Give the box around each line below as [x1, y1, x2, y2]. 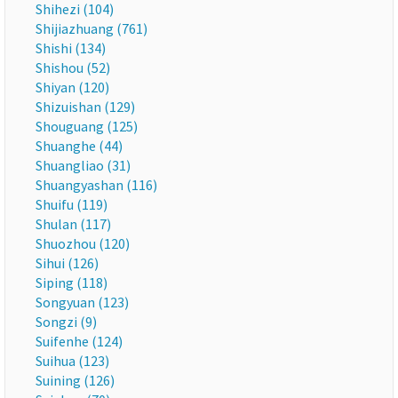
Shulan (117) [36, 215, 111, 233]
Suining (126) [36, 371, 115, 389]
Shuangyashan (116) [36, 176, 157, 194]
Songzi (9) [36, 313, 97, 330]
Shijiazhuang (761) [36, 20, 147, 37]
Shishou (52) [36, 59, 110, 76]
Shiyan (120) [36, 78, 109, 96]
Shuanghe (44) [36, 137, 123, 155]
